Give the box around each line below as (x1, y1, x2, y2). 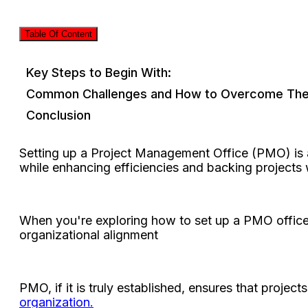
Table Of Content (25, 29, 92, 40)
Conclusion (26, 107, 91, 122)
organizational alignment (19, 227, 158, 242)
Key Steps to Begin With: (26, 65, 171, 80)
